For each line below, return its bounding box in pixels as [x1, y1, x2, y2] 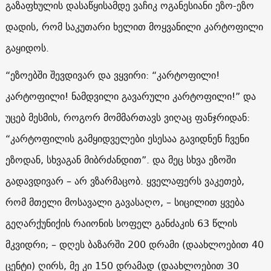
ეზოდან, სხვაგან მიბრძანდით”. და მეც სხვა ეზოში [5, 151, 236, 168]
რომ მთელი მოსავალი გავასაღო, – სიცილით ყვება [5, 193, 244, 211]
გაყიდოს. [5, 39, 49, 56]
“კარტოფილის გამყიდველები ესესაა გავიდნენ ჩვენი [5, 129, 249, 147]
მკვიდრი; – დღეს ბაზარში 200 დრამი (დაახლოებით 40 [5, 235, 264, 253]
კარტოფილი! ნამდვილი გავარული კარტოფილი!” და [5, 87, 256, 105]
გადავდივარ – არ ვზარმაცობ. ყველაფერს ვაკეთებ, [5, 172, 244, 189]
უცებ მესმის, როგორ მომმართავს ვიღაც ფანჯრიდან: [5, 108, 250, 126]
